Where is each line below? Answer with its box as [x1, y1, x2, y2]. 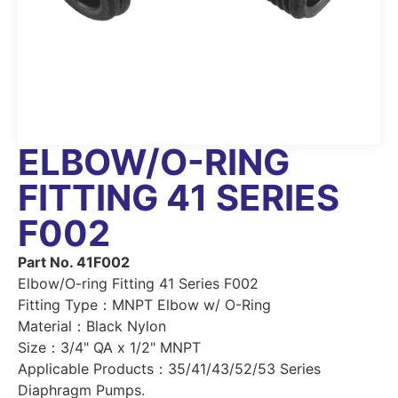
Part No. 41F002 [18, 252, 130, 271]
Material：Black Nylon [18, 316, 166, 335]
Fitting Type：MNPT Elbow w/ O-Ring [18, 295, 271, 314]
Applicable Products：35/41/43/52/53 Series [18, 359, 321, 378]
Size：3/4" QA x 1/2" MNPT [18, 338, 201, 356]
